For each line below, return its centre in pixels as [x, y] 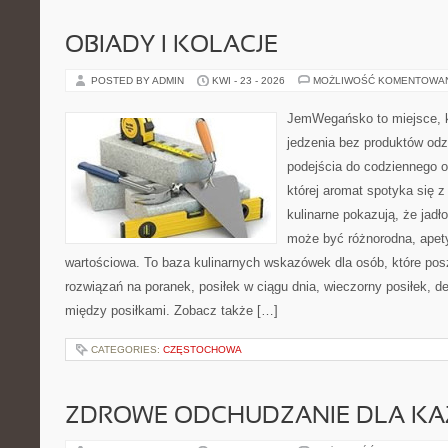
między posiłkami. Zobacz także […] [171, 310]
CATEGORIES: [127, 349]
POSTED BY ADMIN [139, 80]
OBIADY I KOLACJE [171, 46]
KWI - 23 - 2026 [248, 80]
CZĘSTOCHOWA [202, 349]
